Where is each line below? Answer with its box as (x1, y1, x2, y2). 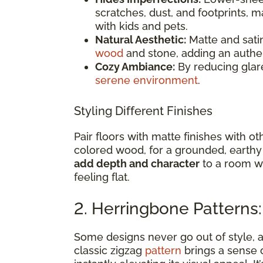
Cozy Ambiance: (95, 60, 175, 73)
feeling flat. (74, 170, 130, 183)
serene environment (95, 73, 198, 86)
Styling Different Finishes (74, 103, 213, 118)
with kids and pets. (95, 19, 188, 32)
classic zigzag (74, 244, 145, 257)
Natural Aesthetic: (95, 33, 186, 46)
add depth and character (74, 157, 200, 170)
